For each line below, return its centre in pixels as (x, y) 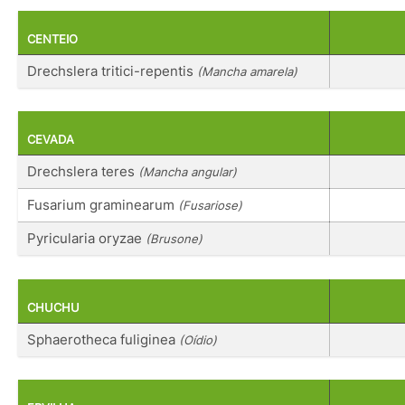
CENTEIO (52, 39)
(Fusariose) (210, 206)
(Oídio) (198, 339)
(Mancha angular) (188, 172)
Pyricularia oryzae (86, 239)
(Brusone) (174, 239)
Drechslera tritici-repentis (112, 71)
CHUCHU (53, 307)
